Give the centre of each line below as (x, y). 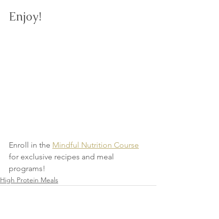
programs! (27, 168)
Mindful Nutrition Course (96, 145)
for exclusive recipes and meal (62, 156)
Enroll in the (31, 145)
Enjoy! (25, 16)
